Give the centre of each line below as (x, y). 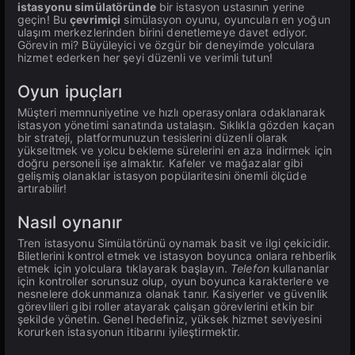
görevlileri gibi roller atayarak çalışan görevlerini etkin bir (166, 306)
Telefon (250, 268)
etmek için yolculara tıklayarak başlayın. (124, 268)
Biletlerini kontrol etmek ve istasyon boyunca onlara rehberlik (177, 256)
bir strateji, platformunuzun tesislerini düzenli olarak (153, 137)
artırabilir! (42, 188)
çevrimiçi (95, 19)
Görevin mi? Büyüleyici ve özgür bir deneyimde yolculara (166, 45)
